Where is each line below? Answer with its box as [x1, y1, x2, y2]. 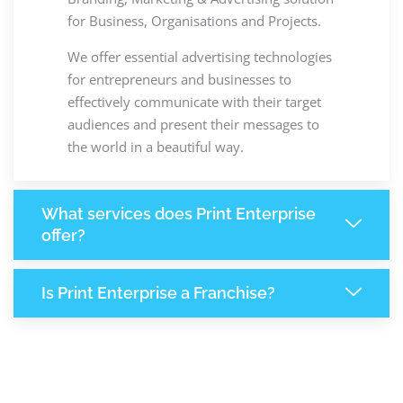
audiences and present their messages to [67, 114, 319, 133]
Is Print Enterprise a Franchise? [41, 282, 275, 302]
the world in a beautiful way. [67, 137, 244, 156]
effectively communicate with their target [67, 92, 321, 111]
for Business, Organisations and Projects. [67, 11, 325, 30]
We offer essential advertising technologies [67, 47, 332, 66]
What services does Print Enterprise [41, 203, 316, 223]
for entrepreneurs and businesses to [67, 69, 291, 88]
